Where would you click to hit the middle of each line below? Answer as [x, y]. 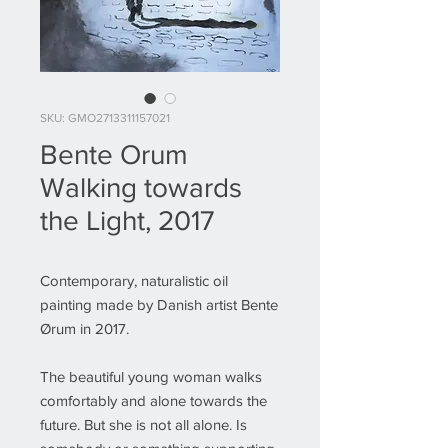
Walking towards [141, 187]
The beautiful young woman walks [151, 376]
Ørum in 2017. [84, 328]
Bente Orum [114, 154]
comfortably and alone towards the [153, 400]
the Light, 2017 [127, 220]
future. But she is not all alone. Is [143, 424]
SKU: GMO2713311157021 [105, 118]
